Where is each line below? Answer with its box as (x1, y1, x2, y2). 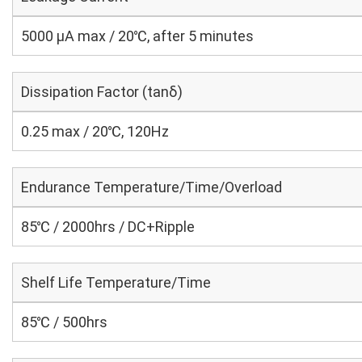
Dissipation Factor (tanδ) (21, 83, 183, 100)
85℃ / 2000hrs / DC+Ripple (21, 218, 195, 235)
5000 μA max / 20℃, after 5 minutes (21, 27, 254, 44)
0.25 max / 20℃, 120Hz (21, 123, 169, 140)
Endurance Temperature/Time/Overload (21, 179, 282, 196)
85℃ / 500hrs (21, 314, 107, 330)
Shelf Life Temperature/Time (21, 274, 211, 291)
